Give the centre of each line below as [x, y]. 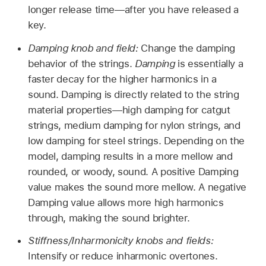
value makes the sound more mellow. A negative [137, 187]
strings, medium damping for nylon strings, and [134, 125]
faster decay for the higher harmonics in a [122, 79]
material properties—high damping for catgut [129, 110]
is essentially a [209, 63]
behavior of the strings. [81, 63]
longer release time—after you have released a [133, 9]
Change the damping [188, 48]
